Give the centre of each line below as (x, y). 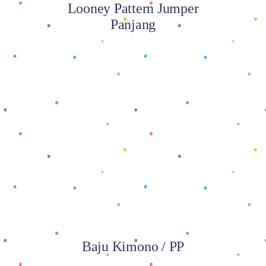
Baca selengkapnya (133, 135)
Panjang (133, 24)
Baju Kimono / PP (133, 246)
